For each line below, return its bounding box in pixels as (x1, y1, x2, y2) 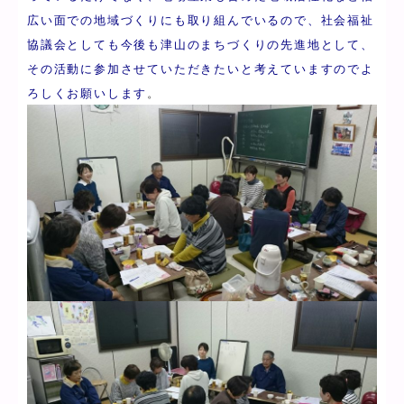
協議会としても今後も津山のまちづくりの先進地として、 (27, 37, 374, 51)
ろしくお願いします (27, 86, 148, 100)
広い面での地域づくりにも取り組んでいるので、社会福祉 (27, 13, 374, 27)
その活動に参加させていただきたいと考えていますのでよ (27, 61, 374, 76)
